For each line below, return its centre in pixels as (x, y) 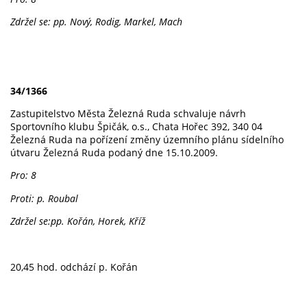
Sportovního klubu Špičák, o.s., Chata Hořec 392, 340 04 (136, 126)
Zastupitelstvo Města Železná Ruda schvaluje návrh (128, 113)
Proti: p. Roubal (44, 198)
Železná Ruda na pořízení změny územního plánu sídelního (147, 139)
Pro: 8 (23, 175)
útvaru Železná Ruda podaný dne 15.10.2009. (114, 152)
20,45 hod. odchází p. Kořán (74, 267)
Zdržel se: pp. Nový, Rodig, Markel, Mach (96, 22)
